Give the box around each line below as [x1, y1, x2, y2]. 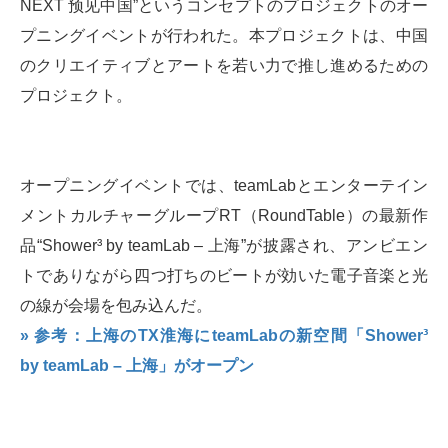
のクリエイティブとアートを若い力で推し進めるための [20, 57, 428, 75]
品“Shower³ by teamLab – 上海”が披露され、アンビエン [20, 237, 428, 255]
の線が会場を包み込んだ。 [20, 297, 212, 315]
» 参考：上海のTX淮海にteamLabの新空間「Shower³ [20, 327, 428, 345]
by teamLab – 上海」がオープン [20, 357, 254, 375]
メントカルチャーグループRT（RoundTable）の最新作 [20, 207, 428, 225]
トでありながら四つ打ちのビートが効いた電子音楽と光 [20, 267, 428, 285]
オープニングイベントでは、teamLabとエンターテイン [20, 177, 428, 195]
